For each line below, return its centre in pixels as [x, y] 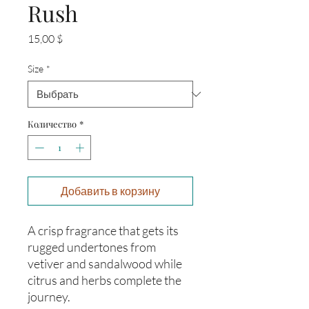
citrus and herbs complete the [104, 280]
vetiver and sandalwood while [105, 263]
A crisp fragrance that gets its [103, 230]
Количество [52, 124]
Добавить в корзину [110, 191]
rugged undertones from [92, 247]
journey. [49, 296]
